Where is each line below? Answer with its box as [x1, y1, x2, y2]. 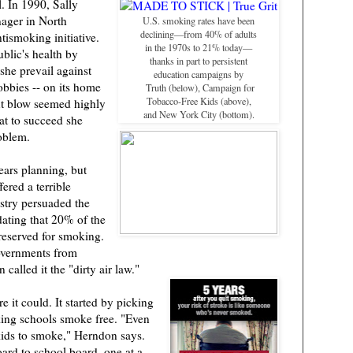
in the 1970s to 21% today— [145, 41, 252, 54]
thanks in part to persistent [150, 54, 247, 68]
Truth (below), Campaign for [143, 81, 255, 95]
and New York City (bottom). [143, 108, 255, 121]
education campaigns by [154, 68, 243, 81]
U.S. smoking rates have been [143, 14, 255, 28]
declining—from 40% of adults [140, 28, 257, 41]
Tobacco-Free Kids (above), [146, 95, 251, 108]
